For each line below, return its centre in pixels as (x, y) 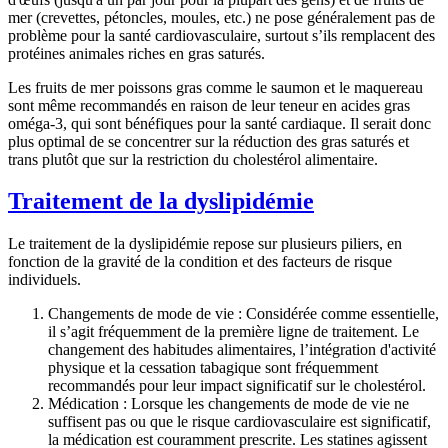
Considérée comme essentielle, (340, 314)
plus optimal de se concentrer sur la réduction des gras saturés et (208, 141)
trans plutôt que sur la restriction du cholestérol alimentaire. (193, 159)
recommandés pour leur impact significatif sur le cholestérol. (237, 386)
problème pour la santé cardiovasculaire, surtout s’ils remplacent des (221, 35)
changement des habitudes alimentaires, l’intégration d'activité (242, 350)
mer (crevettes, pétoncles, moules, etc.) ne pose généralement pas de (221, 17)
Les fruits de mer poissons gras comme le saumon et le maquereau (215, 87)
